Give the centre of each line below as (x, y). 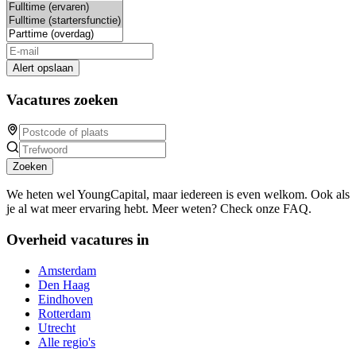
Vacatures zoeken (62, 99)
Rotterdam (64, 313)
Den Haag (64, 284)
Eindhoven (66, 299)
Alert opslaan (43, 68)
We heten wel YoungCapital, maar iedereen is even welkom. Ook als (178, 195)
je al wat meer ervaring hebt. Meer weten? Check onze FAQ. (159, 209)
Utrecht (57, 327)
